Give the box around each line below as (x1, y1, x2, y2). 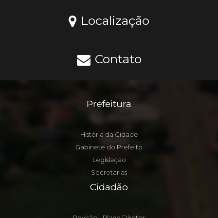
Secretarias (91, 168, 127, 176)
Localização (77, 13, 149, 28)
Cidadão (90, 182, 128, 193)
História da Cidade (80, 130, 138, 138)
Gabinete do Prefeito (75, 143, 143, 151)
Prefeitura (87, 98, 131, 109)
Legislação (92, 156, 126, 163)
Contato (91, 52, 142, 66)
